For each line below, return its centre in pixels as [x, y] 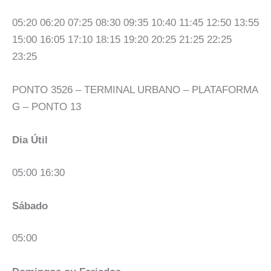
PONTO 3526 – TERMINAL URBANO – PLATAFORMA [135, 90]
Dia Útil [30, 140]
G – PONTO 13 [47, 106]
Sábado [30, 206]
